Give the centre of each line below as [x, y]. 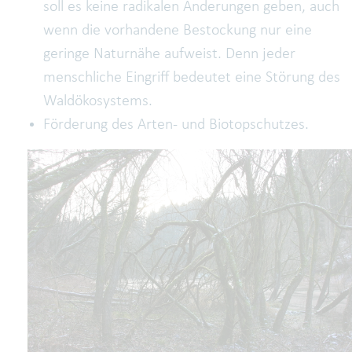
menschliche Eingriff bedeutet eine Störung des [192, 78]
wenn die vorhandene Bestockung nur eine [178, 31]
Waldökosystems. [98, 102]
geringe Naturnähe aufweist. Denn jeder [169, 55]
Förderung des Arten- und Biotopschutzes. [176, 125]
